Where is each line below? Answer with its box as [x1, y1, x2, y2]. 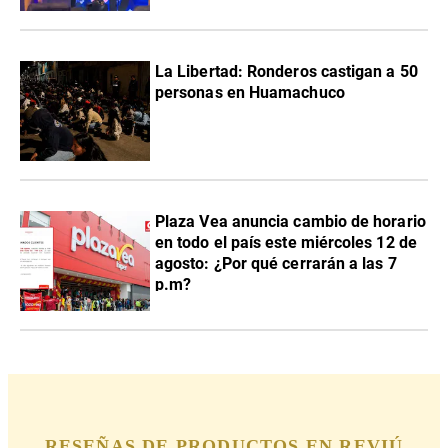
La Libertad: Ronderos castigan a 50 [155, 61, 418, 81]
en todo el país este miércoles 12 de [155, 232, 417, 252]
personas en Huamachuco [155, 82, 345, 102]
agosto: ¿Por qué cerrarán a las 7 [155, 253, 397, 273]
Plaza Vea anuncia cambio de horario [155, 211, 426, 231]
